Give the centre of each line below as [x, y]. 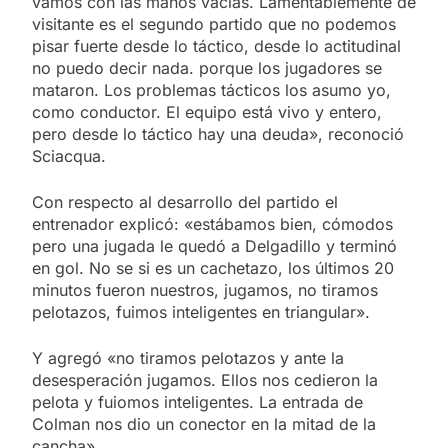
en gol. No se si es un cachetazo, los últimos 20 [213, 268]
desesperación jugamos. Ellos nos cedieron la [205, 380]
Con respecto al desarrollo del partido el [185, 202]
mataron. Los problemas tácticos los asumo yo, [211, 90]
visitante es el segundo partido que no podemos [214, 24]
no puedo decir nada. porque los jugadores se [207, 68]
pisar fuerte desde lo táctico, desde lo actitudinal [216, 46]
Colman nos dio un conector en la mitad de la [204, 424]
